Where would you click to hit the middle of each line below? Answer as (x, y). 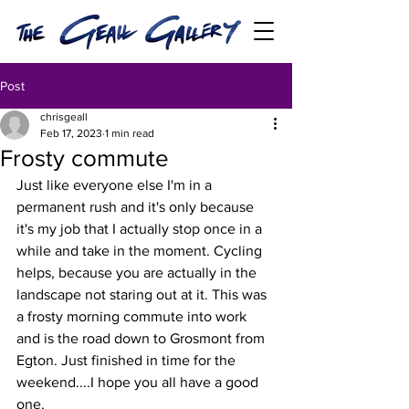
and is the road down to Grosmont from (142, 338)
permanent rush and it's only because (137, 207)
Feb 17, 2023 (71, 133)
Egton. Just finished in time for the (128, 360)
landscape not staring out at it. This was (143, 294)
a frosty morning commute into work (133, 316)
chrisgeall (64, 117)
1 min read (130, 133)
